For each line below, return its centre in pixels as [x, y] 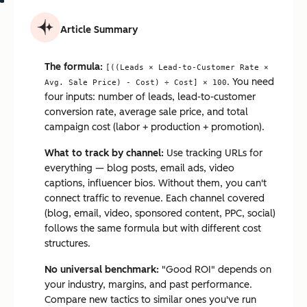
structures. [67, 244]
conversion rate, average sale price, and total [146, 112]
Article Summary [99, 30]
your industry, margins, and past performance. [148, 285]
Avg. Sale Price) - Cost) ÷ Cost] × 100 [136, 82]
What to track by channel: [104, 153]
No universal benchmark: [102, 270]
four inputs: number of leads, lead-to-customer [150, 97]
